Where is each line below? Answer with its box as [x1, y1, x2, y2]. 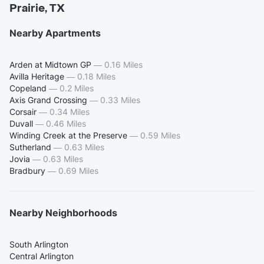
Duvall [9, 118, 33, 129]
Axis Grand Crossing [9, 95, 87, 105]
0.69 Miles [58, 166, 98, 176]
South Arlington [9, 239, 68, 250]
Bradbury [9, 166, 45, 176]
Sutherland [9, 142, 51, 153]
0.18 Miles [77, 71, 115, 82]
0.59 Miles [140, 130, 180, 141]
